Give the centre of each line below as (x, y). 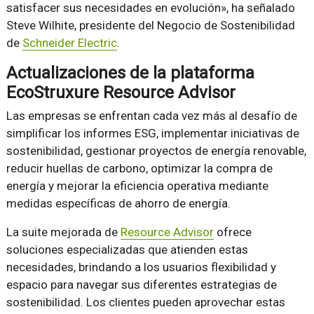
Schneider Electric (69, 43)
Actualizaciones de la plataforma (130, 73)
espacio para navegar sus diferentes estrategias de (141, 285)
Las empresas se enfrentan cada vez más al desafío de (151, 116)
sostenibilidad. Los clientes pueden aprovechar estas (145, 302)
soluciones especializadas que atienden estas (127, 250)
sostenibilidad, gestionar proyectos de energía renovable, (156, 151)
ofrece (232, 232)
